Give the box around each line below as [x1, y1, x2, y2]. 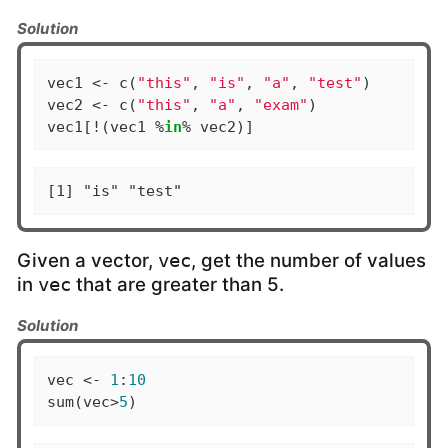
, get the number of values [191, 248, 426, 272]
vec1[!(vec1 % [46, 117, 164, 136]
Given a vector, [17, 248, 158, 272]
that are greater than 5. [71, 272, 284, 296]
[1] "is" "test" [46, 182, 182, 201]
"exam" [253, 95, 308, 114]
